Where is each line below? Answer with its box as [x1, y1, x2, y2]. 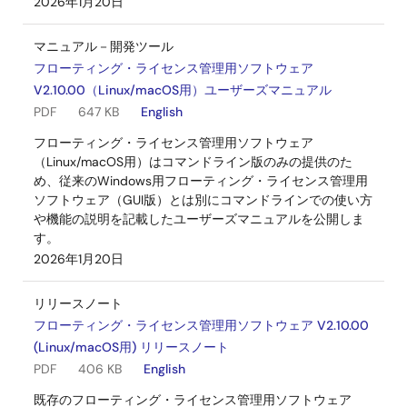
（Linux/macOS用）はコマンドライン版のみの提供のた [34, 154, 352, 170]
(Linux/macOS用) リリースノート [34, 339, 229, 355]
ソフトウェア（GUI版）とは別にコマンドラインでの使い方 [34, 192, 372, 208]
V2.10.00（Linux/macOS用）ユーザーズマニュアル [34, 82, 332, 98]
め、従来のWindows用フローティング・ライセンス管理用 [34, 173, 368, 189]
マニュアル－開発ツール [34, 38, 174, 55]
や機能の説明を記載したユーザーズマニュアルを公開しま [34, 211, 364, 227]
